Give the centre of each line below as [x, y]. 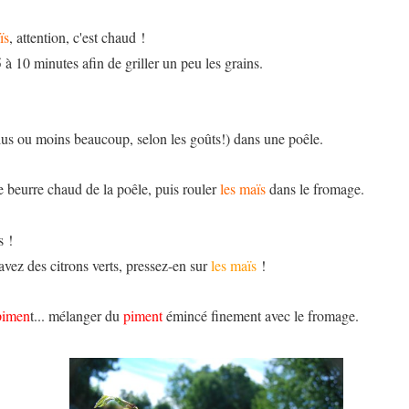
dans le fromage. [315, 188]
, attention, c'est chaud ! [78, 37]
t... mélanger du [77, 315]
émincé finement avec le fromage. [261, 315]
